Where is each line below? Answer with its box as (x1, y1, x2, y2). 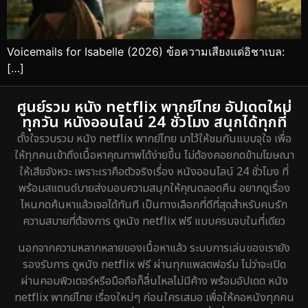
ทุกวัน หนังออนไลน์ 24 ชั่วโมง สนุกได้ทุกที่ (21, 111, 287, 135)
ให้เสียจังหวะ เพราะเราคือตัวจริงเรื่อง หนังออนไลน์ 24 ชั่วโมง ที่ (19, 164, 289, 181)
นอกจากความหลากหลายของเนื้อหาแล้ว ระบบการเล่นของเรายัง (18, 239, 290, 256)
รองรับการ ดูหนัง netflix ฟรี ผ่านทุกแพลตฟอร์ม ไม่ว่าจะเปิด (22, 256, 286, 273)
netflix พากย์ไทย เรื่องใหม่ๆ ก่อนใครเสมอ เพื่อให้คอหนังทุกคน (14, 289, 294, 306)
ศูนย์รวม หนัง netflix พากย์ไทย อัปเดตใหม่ (16, 96, 291, 120)
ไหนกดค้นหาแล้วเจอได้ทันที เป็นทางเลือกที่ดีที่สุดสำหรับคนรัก (21, 197, 287, 214)
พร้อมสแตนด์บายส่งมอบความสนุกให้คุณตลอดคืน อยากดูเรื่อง (18, 180, 290, 197)
